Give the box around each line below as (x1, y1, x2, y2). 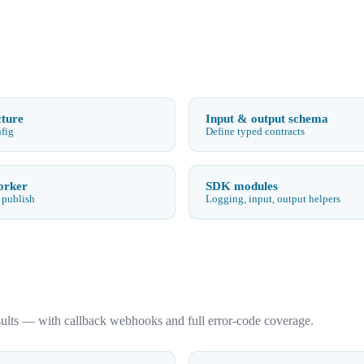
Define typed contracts (206, 125, 305, 137)
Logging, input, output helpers (206, 193, 340, 205)
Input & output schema (206, 110, 328, 125)
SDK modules (206, 178, 278, 193)
